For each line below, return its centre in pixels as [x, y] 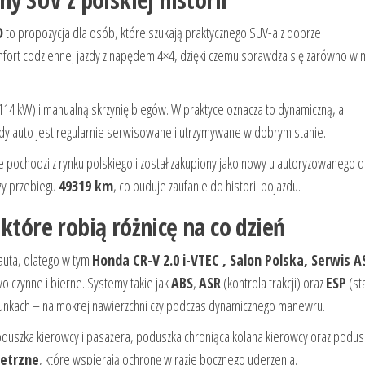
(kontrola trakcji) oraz [273, 283]
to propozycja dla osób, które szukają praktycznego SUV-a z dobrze [162, 33]
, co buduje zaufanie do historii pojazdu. [207, 186]
